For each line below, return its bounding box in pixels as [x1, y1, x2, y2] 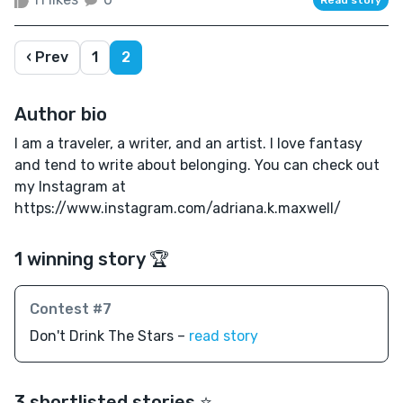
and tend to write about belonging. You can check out [14, 156, 380, 174]
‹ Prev [26, 48, 68, 66]
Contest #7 [30, 300, 112, 318]
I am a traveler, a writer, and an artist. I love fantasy [14, 134, 363, 152]
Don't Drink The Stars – [30, 327, 189, 345]
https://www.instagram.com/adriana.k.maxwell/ [14, 199, 341, 217]
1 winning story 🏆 [14, 247, 169, 270]
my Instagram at [14, 177, 126, 195]
